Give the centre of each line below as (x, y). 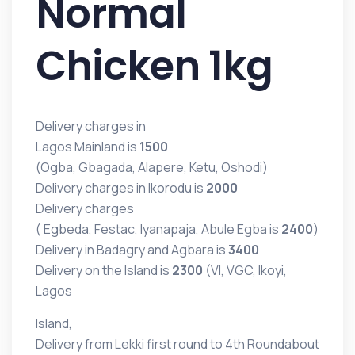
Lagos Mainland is (88, 147)
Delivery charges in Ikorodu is (121, 188)
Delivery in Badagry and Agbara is (132, 250)
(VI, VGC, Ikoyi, (245, 271)
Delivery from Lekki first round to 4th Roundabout (177, 344)
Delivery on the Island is (104, 271)
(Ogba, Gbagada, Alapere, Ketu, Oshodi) (152, 168)
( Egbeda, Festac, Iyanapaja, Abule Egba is (158, 229)
